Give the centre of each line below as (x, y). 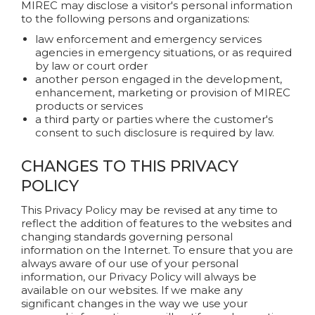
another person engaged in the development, (159, 79)
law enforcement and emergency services (148, 39)
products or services (89, 106)
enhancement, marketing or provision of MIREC (163, 92)
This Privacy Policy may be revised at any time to (149, 210)
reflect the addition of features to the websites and (156, 223)
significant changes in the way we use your (134, 303)
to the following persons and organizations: (135, 19)
